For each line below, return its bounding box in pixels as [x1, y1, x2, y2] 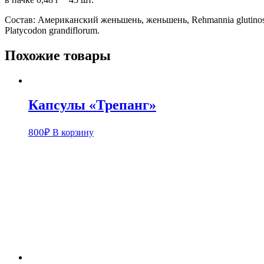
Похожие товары [5, 47, 111, 63]
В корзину [52, 127, 94, 138]
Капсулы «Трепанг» [28, 97, 156, 113]
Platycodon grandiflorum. [5, 25, 100, 35]
